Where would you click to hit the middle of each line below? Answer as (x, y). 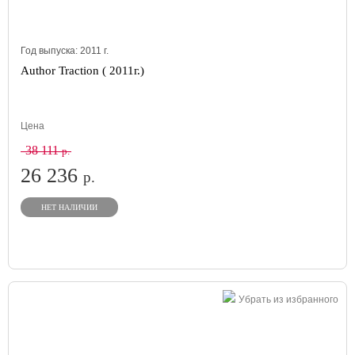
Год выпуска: (50, 51)
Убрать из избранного (288, 300)
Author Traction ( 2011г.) (82, 71)
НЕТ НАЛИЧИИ (69, 207)
